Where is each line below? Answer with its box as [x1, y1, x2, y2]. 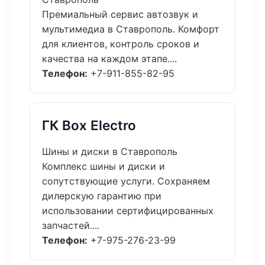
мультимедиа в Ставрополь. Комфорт [42, 23, 219, 35]
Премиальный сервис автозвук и [42, 8, 198, 20]
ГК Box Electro [42, 117, 136, 133]
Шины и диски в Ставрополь [42, 146, 177, 157]
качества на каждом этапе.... [42, 53, 177, 64]
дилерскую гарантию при [42, 190, 161, 202]
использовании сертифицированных [42, 205, 214, 216]
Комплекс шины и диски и [42, 160, 165, 172]
